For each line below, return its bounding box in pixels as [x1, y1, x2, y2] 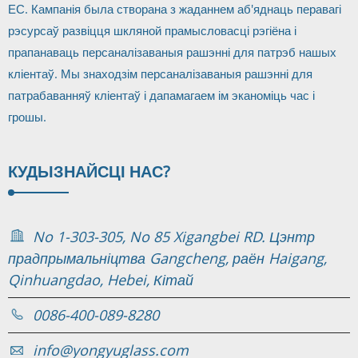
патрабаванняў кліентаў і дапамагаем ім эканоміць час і [8, 86, 315, 103]
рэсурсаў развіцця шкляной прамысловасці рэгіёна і [8, 22, 296, 38]
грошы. [8, 108, 46, 125]
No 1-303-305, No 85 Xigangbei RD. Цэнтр [33, 226, 315, 246]
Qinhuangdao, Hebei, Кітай [8, 269, 193, 289]
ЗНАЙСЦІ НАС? [54, 160, 170, 182]
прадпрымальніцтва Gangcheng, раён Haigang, [8, 248, 327, 268]
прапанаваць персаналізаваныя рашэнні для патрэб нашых [8, 43, 336, 60]
